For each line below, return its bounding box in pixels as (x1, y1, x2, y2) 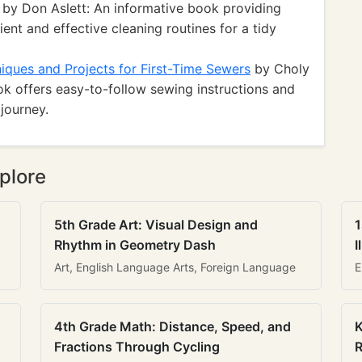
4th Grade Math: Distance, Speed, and (54, 318, 291, 335)
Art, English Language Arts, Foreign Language (54, 260, 296, 274)
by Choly (250, 61, 309, 77)
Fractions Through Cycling (54, 339, 220, 355)
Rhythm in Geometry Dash (54, 237, 216, 253)
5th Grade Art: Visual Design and (54, 217, 258, 233)
